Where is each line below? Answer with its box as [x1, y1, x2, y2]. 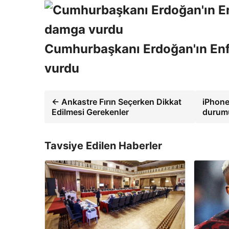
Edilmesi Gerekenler [52, 106, 129, 117]
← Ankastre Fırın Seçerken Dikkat [52, 96, 181, 107]
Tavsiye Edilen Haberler [44, 139, 162, 152]
